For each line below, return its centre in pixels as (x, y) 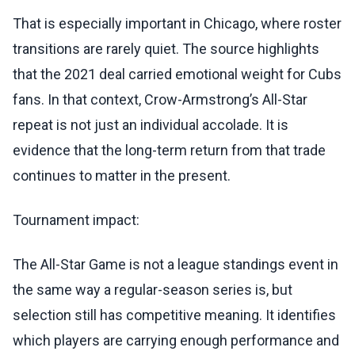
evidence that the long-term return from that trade (169, 151)
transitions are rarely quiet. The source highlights (166, 49)
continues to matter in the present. (122, 176)
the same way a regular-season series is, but (153, 290)
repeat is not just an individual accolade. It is (151, 125)
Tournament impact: (76, 220)
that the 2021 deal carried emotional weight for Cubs (177, 74)
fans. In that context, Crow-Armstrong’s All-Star (160, 100)
